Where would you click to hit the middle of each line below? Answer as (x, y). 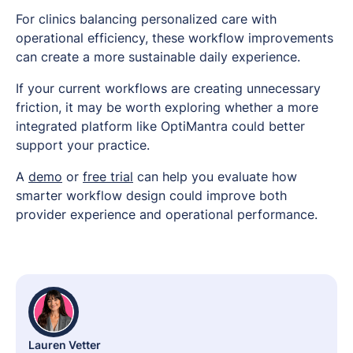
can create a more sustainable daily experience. (158, 57)
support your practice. (83, 145)
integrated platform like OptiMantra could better (160, 126)
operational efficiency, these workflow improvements (175, 38)
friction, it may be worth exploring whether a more (167, 108)
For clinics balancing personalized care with (146, 19)
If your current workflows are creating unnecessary (168, 89)
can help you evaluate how (215, 177)
